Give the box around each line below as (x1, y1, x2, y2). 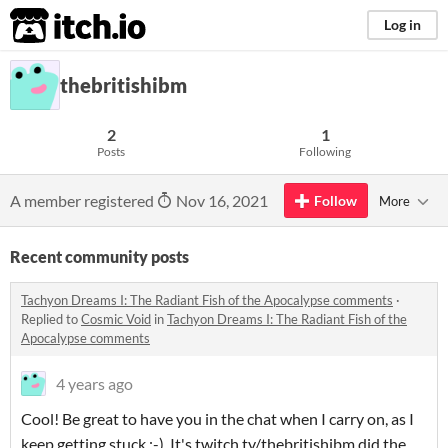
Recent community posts (10, 247, 189, 266)
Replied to (21, 311, 81, 327)
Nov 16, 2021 (173, 191, 268, 210)
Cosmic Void (81, 311, 151, 327)
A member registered (10, 191, 157, 210)
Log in (384, 16, 421, 33)
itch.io (9, 6, 97, 46)
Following (299, 144, 351, 159)
